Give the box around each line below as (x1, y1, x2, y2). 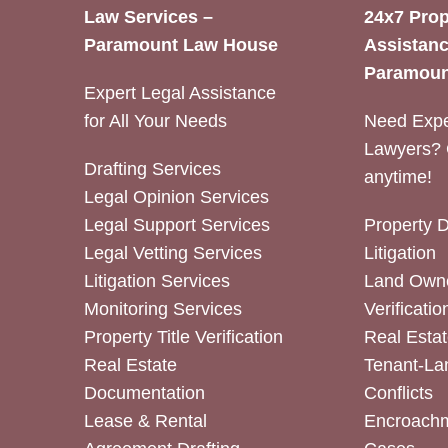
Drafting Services (83, 159, 221, 180)
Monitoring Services (83, 299, 242, 320)
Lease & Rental (83, 411, 207, 432)
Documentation (83, 383, 205, 404)
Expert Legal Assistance (83, 83, 276, 104)
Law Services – (83, 7, 213, 28)
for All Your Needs (83, 111, 227, 132)
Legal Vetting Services (83, 243, 262, 264)
